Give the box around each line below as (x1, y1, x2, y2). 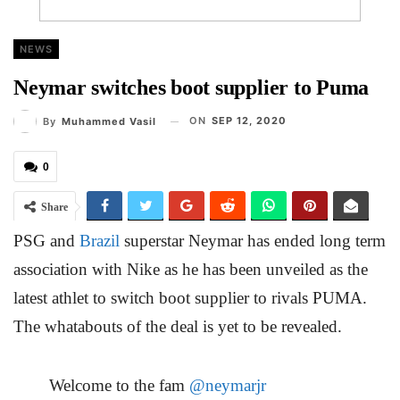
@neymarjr (189, 376, 266, 396)
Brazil (79, 231, 120, 250)
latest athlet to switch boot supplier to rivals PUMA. (13, 288, 367, 307)
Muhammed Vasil (62, 115, 156, 128)
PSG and (13, 231, 79, 250)
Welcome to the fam (49, 376, 189, 396)
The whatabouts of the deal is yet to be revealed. (13, 317, 342, 336)
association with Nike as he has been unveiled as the (13, 260, 368, 279)
